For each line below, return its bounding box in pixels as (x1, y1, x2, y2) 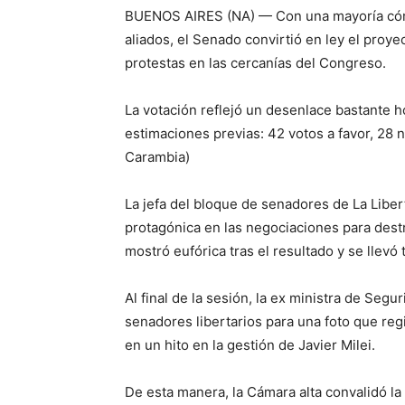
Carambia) (125, 148, 190, 165)
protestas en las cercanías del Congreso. (125, 54, 390, 71)
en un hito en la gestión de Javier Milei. (125, 336, 379, 353)
